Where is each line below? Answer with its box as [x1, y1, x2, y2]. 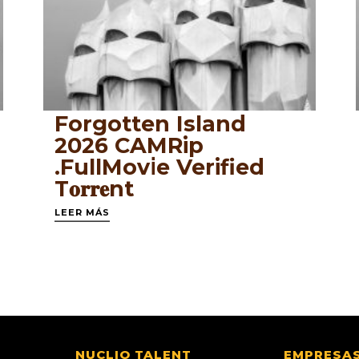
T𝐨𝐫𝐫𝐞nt [54, 175, 134, 203]
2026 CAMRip [54, 132, 204, 159]
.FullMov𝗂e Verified [54, 154, 264, 181]
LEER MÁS [54, 207, 110, 219]
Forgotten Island [54, 111, 246, 138]
